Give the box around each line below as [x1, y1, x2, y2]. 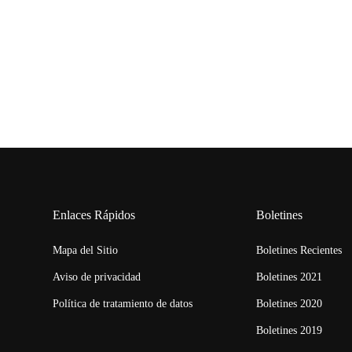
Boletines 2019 [256, 324, 323, 337]
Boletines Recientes [256, 244, 343, 257]
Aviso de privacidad [53, 271, 141, 284]
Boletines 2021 [256, 271, 323, 284]
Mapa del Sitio [53, 244, 119, 257]
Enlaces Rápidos [53, 208, 136, 222]
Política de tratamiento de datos [53, 298, 193, 310]
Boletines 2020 [256, 298, 323, 310]
